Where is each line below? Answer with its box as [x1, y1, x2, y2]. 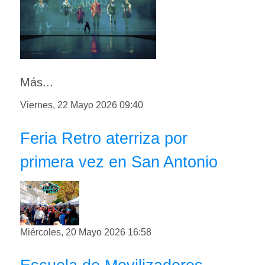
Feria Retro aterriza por [20, 128, 188, 147]
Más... [20, 75, 53, 89]
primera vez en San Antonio [20, 152, 218, 171]
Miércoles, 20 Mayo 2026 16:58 [20, 227, 151, 237]
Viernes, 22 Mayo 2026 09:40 [20, 99, 143, 110]
